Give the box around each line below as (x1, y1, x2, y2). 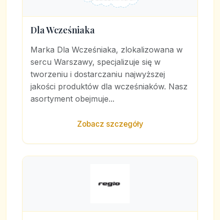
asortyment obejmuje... (30, 94, 114, 104)
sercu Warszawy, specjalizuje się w (30, 57, 161, 67)
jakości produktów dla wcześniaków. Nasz (30, 82, 188, 92)
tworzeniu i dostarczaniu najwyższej (30, 69, 165, 80)
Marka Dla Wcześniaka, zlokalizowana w (30, 45, 183, 55)
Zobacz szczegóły (77, 119, 143, 129)
